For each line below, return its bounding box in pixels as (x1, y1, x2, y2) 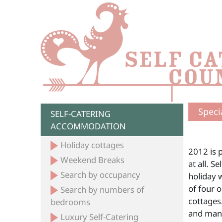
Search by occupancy (60, 169, 141, 180)
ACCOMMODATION (51, 120, 126, 132)
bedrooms (51, 196, 91, 208)
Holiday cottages (60, 139, 124, 151)
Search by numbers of (60, 184, 145, 195)
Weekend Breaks (60, 154, 125, 166)
